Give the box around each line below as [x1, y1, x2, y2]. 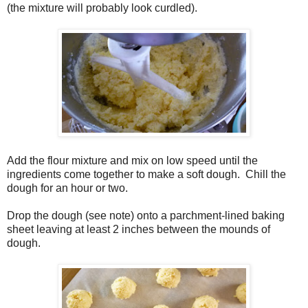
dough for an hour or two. [7, 182, 131, 195]
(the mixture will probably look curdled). [7, 2, 197, 14]
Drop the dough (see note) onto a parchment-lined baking [7, 210, 285, 222]
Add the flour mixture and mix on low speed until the [7, 155, 258, 167]
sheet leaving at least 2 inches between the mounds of [7, 223, 270, 236]
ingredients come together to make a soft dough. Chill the [7, 168, 286, 181]
